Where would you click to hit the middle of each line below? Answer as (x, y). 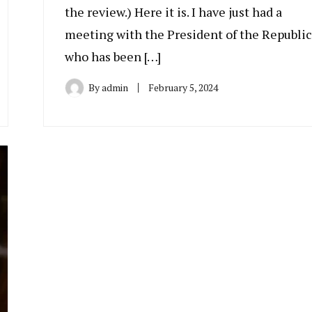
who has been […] (112, 57)
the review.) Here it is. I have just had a (173, 12)
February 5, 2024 (183, 88)
